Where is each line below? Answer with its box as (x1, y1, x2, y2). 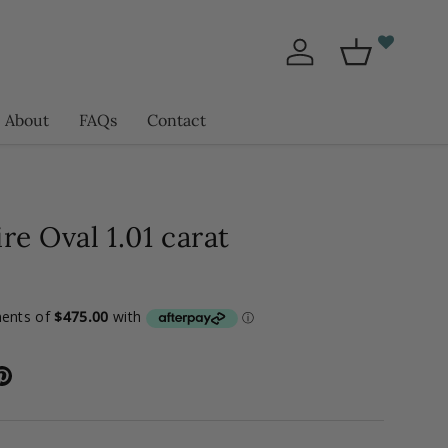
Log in (298, 51, 348, 74)
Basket (354, 51, 409, 74)
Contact (147, 110, 206, 130)
